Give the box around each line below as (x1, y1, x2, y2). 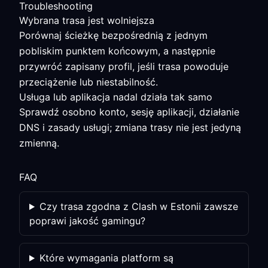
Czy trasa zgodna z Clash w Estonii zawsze (39, 200, 238, 212)
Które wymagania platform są (39, 252, 173, 264)
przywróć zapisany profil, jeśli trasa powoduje (19, 60, 229, 72)
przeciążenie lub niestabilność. (19, 76, 158, 88)
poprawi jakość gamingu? (29, 215, 145, 227)
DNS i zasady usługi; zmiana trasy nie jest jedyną (19, 121, 241, 133)
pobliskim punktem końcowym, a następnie (19, 45, 215, 57)
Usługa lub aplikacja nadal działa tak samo (19, 91, 212, 103)
